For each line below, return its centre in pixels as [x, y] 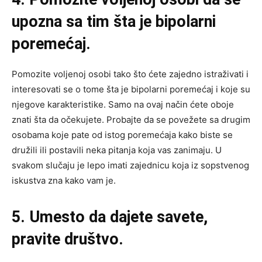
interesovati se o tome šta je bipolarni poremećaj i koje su [131, 89]
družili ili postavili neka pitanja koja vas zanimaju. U [117, 150]
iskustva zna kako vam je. [64, 180]
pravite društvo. [70, 239]
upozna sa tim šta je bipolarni [114, 21]
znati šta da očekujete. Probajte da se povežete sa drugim [131, 119]
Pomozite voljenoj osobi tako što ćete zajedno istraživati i [130, 74]
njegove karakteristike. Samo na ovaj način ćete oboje [123, 104]
